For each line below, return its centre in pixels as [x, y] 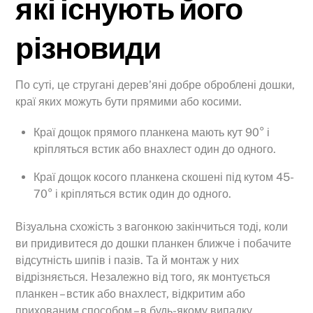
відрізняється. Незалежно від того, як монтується [143, 277]
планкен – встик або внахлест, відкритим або [131, 293]
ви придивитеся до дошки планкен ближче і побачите [154, 243]
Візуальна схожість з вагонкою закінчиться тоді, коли [152, 226]
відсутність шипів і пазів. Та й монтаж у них [128, 260]
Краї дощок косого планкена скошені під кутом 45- [164, 177]
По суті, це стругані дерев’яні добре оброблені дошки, [155, 85]
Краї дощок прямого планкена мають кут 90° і [152, 133]
